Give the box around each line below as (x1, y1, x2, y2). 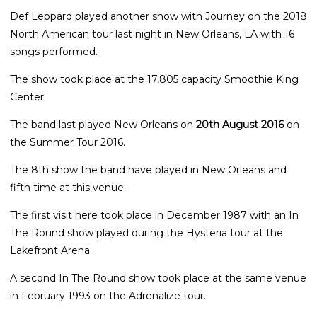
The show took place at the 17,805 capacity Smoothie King (10, 72, 299, 86)
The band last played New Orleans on (10, 117, 196, 131)
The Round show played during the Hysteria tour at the (10, 226, 283, 239)
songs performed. (10, 45, 98, 58)
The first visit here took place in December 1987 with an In (10, 208, 299, 221)
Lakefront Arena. (10, 243, 92, 257)
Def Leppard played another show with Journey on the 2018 (10, 9, 307, 23)
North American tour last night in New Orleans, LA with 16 (10, 27, 294, 40)
